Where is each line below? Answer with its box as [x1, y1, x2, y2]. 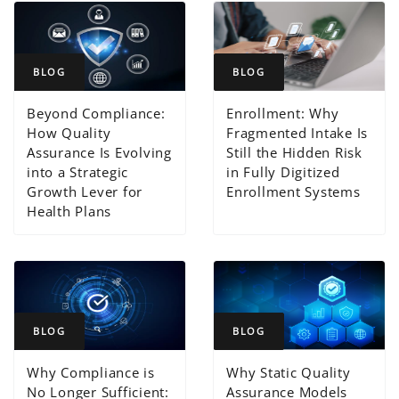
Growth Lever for [27, 183, 143, 201]
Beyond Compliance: [27, 104, 166, 123]
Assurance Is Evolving [27, 143, 172, 162]
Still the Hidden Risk [226, 143, 362, 162]
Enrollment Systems [226, 183, 361, 201]
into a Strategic [27, 163, 129, 182]
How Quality [27, 124, 111, 142]
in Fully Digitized [226, 163, 340, 182]
